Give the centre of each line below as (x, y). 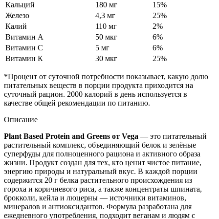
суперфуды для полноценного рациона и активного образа (102, 153)
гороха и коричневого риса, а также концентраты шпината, (103, 189)
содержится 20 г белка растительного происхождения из (98, 180)
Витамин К (24, 58)
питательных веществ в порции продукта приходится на (99, 85)
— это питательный (173, 136)
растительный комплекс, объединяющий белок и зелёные (100, 145)
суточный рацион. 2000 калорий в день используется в (96, 94)
